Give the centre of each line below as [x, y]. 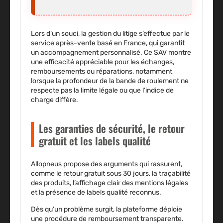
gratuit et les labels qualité [95, 141]
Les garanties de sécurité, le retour [112, 128]
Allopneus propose [61, 164]
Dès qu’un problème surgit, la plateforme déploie [107, 210]
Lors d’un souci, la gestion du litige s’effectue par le [110, 34]
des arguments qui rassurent [136, 164]
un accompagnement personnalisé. [87, 53]
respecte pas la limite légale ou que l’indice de [102, 91]
